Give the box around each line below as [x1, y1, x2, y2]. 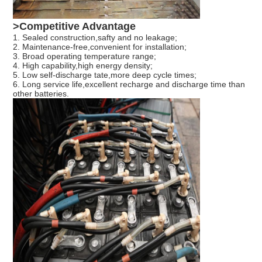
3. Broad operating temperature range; [12, 51, 156, 61]
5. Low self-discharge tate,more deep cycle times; [12, 70, 196, 80]
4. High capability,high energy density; [12, 61, 153, 71]
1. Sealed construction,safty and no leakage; [12, 33, 177, 43]
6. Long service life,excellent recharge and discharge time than [12, 80, 245, 89]
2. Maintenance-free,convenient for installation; [12, 42, 187, 52]
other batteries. [12, 89, 69, 99]
